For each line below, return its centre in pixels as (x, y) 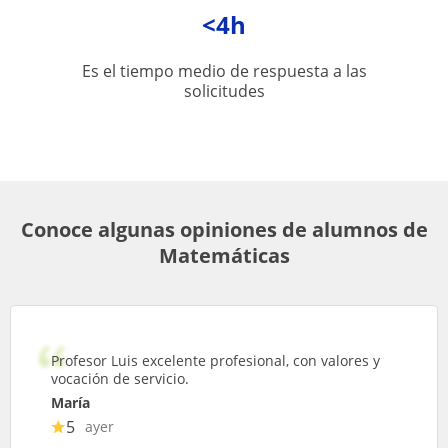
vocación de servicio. (120, 378)
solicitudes (224, 91)
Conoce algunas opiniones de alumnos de (224, 229)
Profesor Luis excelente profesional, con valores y (215, 360)
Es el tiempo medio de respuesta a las (224, 71)
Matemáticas (224, 255)
